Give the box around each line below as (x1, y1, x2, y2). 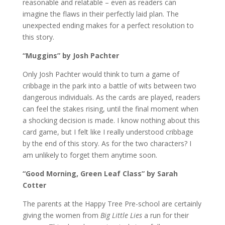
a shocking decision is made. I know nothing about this (22, 116, 200, 125)
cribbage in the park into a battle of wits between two (22, 81, 196, 90)
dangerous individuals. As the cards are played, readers (22, 92, 200, 102)
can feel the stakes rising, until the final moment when (22, 104, 198, 114)
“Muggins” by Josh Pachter (22, 51, 119, 60)
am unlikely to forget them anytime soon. (22, 150, 157, 160)
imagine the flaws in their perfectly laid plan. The (22, 9, 179, 19)
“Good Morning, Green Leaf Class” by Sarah (22, 169, 178, 178)
